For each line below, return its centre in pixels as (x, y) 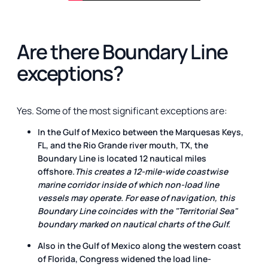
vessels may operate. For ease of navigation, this (136, 197)
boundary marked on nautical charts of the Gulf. (134, 224)
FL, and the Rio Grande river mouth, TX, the (123, 145)
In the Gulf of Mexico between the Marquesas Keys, (141, 132)
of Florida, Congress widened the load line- (124, 258)
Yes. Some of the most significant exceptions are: (122, 110)
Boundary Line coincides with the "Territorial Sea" (138, 211)
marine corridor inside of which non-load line (128, 184)
